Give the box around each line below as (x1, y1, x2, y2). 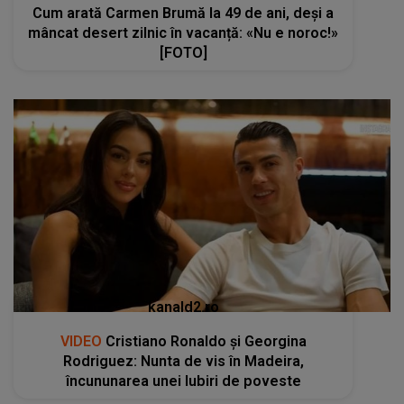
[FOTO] (159, 44, 207, 62)
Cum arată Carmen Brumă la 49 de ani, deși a (32, 5, 335, 23)
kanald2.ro (147, 298, 219, 316)
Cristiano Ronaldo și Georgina (101, 332, 307, 350)
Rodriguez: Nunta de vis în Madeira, (62, 352, 304, 370)
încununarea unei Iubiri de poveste (65, 372, 301, 390)
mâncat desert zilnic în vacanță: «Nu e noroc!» (28, 24, 339, 42)
